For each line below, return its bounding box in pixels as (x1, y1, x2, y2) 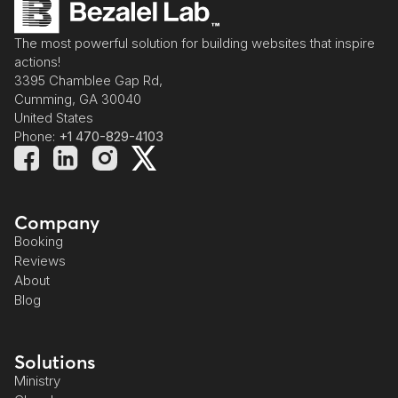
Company (14, 211, 99, 235)
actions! (14, 53, 60, 71)
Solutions (14, 350, 95, 374)
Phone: (14, 128, 59, 146)
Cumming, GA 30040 (14, 91, 141, 108)
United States (14, 109, 93, 127)
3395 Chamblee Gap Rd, (14, 72, 163, 90)
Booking (14, 233, 63, 251)
